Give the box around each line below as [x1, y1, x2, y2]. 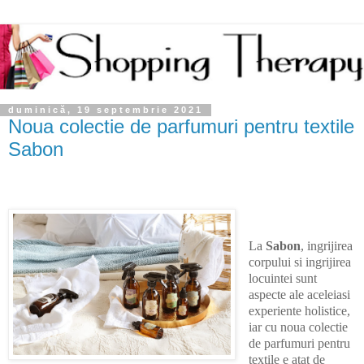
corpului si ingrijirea [248, 254, 351, 269]
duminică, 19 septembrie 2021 [8, 105, 203, 115]
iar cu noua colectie [248, 319, 348, 334]
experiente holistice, [248, 303, 350, 318]
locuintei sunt [248, 271, 317, 285]
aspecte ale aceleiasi [248, 287, 350, 301]
